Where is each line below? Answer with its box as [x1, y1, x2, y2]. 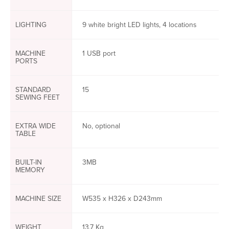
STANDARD [15, 84, 51, 95]
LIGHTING [15, 19, 47, 30]
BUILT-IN [15, 157, 42, 168]
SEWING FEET [15, 92, 60, 103]
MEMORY [15, 165, 45, 175]
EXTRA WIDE [15, 121, 56, 131]
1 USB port [82, 48, 120, 59]
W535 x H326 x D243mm [82, 193, 162, 204]
